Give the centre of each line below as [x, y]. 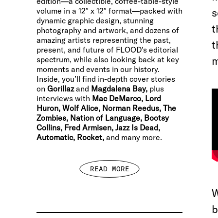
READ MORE [109, 169]
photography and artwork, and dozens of [108, 30]
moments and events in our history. [98, 69]
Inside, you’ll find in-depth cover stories [106, 79]
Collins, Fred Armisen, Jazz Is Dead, [98, 127]
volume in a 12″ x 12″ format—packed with [109, 11]
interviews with [64, 98]
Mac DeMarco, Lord [127, 98]
